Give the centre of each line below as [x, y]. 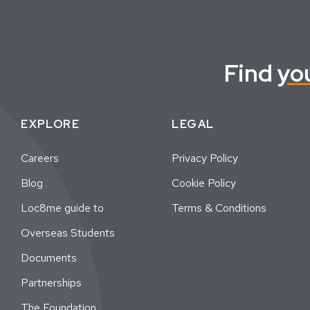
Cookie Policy [204, 183]
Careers [40, 158]
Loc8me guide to [63, 208]
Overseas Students [68, 233]
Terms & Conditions [219, 208]
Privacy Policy [205, 158]
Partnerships [52, 283]
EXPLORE [50, 125]
